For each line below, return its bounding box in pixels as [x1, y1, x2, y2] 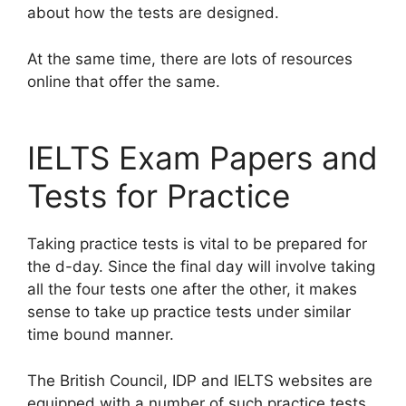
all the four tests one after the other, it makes [27, 280, 357, 298]
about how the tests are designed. [27, 4, 279, 22]
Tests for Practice [27, 177, 290, 215]
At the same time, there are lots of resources [27, 49, 353, 68]
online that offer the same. [27, 72, 220, 91]
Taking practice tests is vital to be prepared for [27, 235, 367, 253]
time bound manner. [27, 325, 174, 343]
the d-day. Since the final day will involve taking [27, 257, 375, 275]
